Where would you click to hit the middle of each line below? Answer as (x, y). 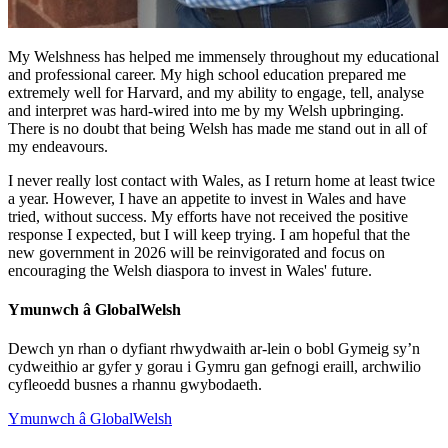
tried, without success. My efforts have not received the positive (208, 216)
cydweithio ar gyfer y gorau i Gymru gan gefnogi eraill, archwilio (214, 367)
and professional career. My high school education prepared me (207, 74)
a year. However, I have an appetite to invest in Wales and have (207, 198)
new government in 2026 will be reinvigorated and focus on (196, 252)
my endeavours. (58, 146)
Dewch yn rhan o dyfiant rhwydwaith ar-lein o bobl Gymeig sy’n (214, 349)
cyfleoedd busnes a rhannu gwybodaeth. (135, 385)
